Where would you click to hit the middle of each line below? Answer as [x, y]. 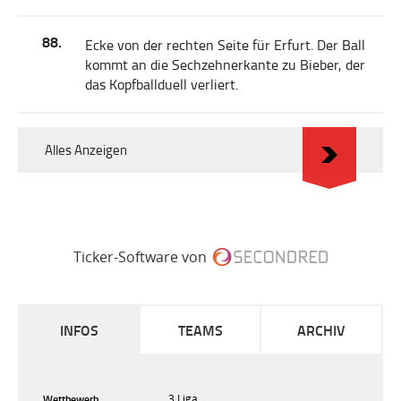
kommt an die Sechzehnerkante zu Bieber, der [225, 64]
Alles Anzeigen [86, 150]
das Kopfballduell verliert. [162, 84]
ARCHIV [321, 330]
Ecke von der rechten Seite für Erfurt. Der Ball [225, 45]
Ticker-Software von [142, 257]
